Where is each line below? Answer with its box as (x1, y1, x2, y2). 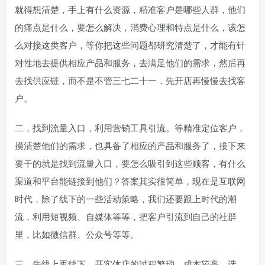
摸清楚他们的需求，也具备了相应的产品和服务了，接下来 (15, 138, 245, 151)
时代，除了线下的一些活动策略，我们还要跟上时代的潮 (15, 192, 237, 205)
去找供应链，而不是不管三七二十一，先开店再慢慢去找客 (15, 73, 245, 86)
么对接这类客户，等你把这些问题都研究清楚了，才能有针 (15, 38, 245, 51)
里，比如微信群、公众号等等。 (15, 227, 139, 240)
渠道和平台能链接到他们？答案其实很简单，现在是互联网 (15, 174, 245, 187)
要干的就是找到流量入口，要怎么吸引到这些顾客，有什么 (15, 156, 245, 169)
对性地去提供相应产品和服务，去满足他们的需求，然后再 (15, 56, 245, 69)
